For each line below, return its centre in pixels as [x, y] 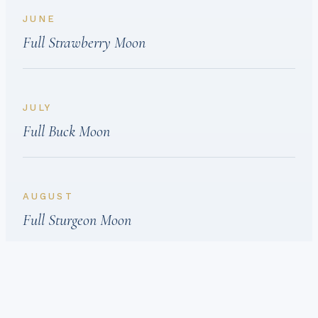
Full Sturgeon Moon [77, 220]
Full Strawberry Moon [84, 43]
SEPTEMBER [62, 285]
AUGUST [48, 197]
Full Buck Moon [66, 132]
